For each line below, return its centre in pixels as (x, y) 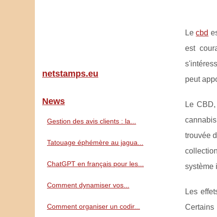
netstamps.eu (70, 74)
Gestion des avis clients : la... (92, 121)
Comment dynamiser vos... (88, 185)
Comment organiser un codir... (93, 206)
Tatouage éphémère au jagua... (95, 142)
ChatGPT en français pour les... (95, 164)
